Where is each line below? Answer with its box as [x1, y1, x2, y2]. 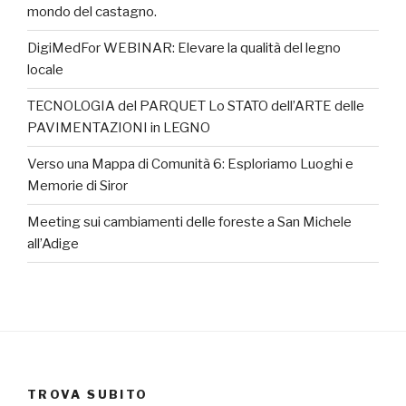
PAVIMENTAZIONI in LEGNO [27, 120, 210, 137]
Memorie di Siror [27, 178, 128, 195]
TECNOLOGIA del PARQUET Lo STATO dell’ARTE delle [27, 98, 364, 115]
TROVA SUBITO [27, 386, 149, 401]
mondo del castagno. [27, 4, 157, 21]
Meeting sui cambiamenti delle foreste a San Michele [27, 214, 352, 231]
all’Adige [27, 236, 79, 253]
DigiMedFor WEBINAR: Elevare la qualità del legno [27, 40, 341, 57]
